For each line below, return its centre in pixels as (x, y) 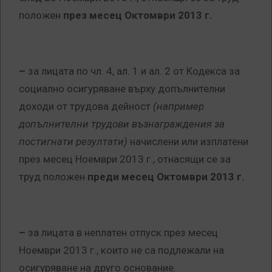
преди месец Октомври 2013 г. (166, 177)
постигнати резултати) (73, 142)
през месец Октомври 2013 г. (138, 15)
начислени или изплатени (188, 142)
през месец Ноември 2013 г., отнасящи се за (125, 159)
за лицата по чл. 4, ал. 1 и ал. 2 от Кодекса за (134, 71)
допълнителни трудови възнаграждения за (122, 124)
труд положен (53, 177)
